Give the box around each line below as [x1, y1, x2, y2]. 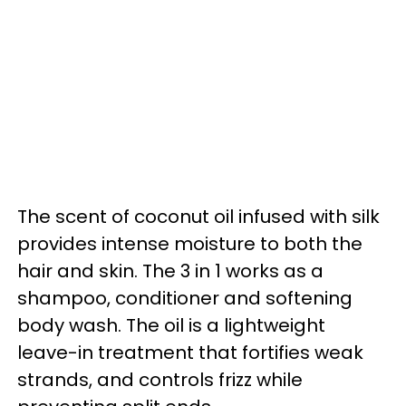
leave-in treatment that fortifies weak [17, 339, 363, 365]
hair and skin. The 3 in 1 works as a [17, 257, 324, 284]
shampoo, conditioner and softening [17, 285, 353, 311]
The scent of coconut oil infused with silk [17, 203, 380, 229]
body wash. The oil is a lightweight [17, 312, 325, 338]
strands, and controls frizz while [17, 366, 303, 392]
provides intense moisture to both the [17, 230, 362, 256]
